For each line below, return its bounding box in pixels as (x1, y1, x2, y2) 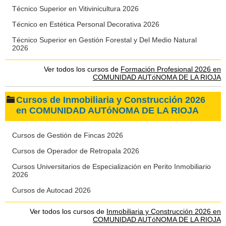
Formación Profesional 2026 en (121, 65, 221, 73)
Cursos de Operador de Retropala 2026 (12, 147, 139, 155)
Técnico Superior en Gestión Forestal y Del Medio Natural (12, 36, 197, 44)
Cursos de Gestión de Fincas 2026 (12, 131, 123, 139)
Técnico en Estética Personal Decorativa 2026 (12, 20, 159, 28)
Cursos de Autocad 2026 (12, 186, 91, 194)
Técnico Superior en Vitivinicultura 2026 (12, 5, 139, 13)
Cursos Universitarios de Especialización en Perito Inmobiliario (12, 162, 211, 171)
